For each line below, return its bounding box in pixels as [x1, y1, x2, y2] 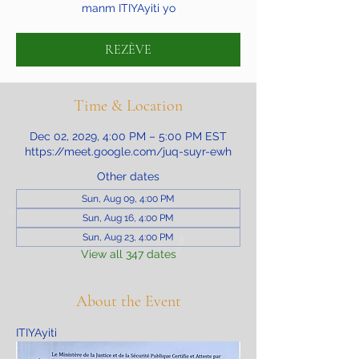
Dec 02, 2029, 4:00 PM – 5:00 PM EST [30, 130, 227, 143]
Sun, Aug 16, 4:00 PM [83, 212, 174, 224]
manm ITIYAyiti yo [81, 2, 175, 14]
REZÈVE [105, 42, 151, 58]
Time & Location [74, 96, 183, 115]
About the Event [75, 292, 181, 311]
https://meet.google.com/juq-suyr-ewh [25, 145, 232, 158]
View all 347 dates [80, 248, 176, 260]
